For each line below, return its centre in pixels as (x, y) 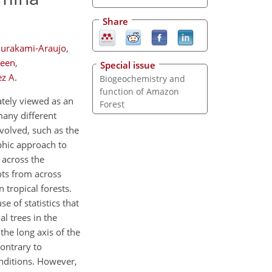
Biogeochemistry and (142, 79)
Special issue (128, 65)
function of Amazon (139, 92)
